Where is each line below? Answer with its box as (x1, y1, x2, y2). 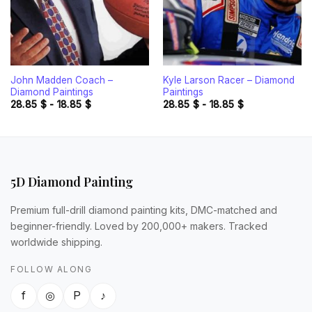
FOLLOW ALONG (10, 263, 92, 274)
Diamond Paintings (10, 86, 93, 97)
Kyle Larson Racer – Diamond (162, 74, 295, 86)
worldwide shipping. (10, 235, 102, 248)
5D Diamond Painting (10, 173, 133, 190)
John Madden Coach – (10, 74, 113, 86)
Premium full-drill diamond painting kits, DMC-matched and (10, 203, 277, 216)
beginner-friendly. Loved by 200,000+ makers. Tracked (10, 219, 267, 232)
